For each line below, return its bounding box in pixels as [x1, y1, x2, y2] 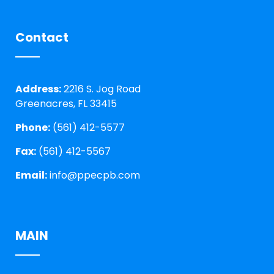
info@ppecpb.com [47, 168, 140, 183]
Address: [15, 82, 61, 97]
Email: [15, 168, 47, 183]
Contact [15, 29, 68, 46]
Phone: [15, 120, 50, 135]
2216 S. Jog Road [61, 82, 141, 97]
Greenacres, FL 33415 [15, 97, 117, 111]
